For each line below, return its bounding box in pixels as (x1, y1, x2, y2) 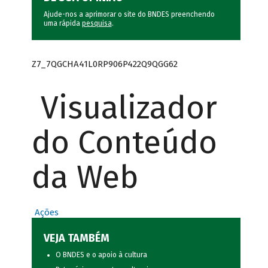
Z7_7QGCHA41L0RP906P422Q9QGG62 (31, 58, 178, 69)
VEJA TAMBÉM (43, 232, 109, 245)
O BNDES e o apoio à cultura (55, 251, 147, 260)
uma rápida (43, 19, 82, 28)
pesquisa (81, 19, 112, 28)
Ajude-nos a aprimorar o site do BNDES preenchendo (43, 10, 215, 19)
